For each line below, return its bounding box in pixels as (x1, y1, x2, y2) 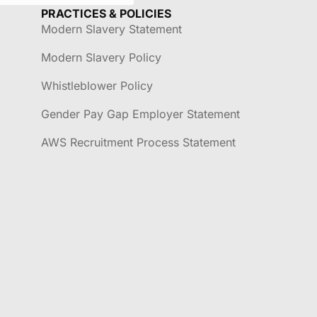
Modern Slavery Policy (41, 50, 161, 64)
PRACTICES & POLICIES (41, 6, 171, 21)
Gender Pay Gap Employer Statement (41, 106, 240, 121)
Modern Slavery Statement (41, 21, 182, 36)
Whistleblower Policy (41, 78, 153, 93)
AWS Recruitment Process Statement (41, 134, 236, 149)
